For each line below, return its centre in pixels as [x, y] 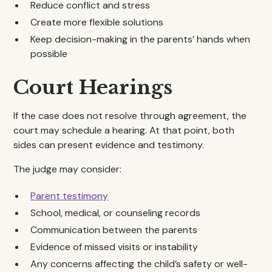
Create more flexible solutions [97, 22]
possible [49, 54]
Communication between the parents [114, 230]
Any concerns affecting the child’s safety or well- [139, 264]
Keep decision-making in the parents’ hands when [141, 39]
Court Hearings [93, 87]
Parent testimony [70, 196]
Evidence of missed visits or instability [114, 247]
